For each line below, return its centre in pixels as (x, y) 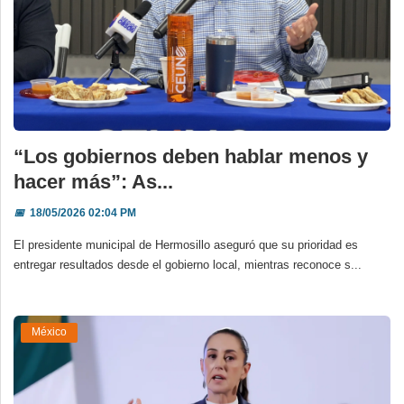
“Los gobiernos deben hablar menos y (191, 156)
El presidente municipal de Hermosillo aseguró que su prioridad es (186, 244)
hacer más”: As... (93, 181)
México (49, 332)
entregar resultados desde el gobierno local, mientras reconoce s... (188, 264)
